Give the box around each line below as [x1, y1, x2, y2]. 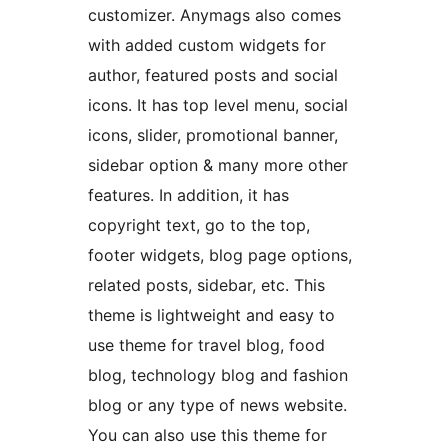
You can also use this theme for [88, 425, 327, 446]
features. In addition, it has [88, 185, 289, 206]
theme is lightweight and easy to [88, 305, 335, 326]
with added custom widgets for [88, 35, 326, 56]
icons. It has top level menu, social [88, 95, 348, 116]
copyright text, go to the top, [88, 215, 310, 236]
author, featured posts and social [88, 65, 338, 86]
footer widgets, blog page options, [88, 245, 352, 266]
